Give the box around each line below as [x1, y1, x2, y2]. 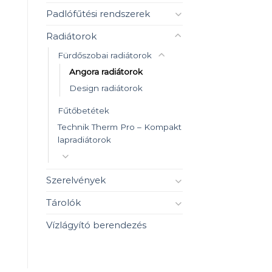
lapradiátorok [58, 134, 111, 144]
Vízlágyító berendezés [46, 219, 146, 231]
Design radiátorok [69, 83, 143, 93]
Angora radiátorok [69, 66, 143, 76]
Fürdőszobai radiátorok [58, 50, 152, 60]
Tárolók [46, 197, 81, 209]
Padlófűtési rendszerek [46, 7, 150, 19]
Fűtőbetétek [58, 105, 109, 115]
